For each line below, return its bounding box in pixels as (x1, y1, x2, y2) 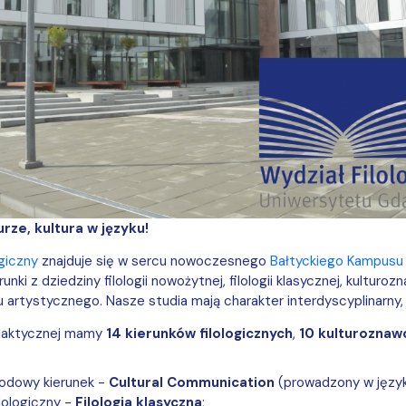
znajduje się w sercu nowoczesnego (37, 252, 266, 270)
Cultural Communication (108, 373, 275, 391)
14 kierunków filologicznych (105, 324, 293, 343)
